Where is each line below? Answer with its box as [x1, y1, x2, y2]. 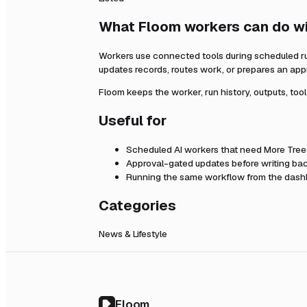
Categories [99, 196, 176, 214]
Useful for [99, 112, 167, 130]
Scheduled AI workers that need [126, 143, 264, 156]
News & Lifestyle [99, 228, 167, 241]
